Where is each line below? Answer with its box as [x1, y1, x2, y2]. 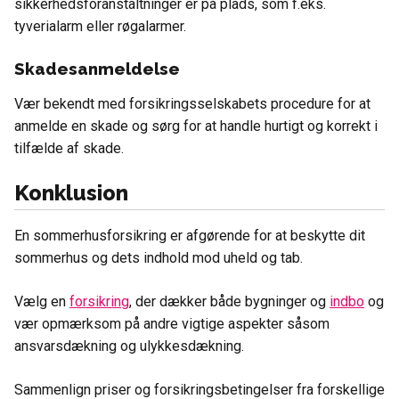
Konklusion [14, 179, 128, 206]
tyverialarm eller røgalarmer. [14, 17, 186, 35]
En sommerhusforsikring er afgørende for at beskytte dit [14, 227, 365, 245]
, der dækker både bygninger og [129, 293, 330, 311]
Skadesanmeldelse [14, 58, 180, 78]
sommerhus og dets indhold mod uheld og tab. [14, 249, 303, 267]
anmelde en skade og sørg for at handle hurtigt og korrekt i [14, 117, 378, 134]
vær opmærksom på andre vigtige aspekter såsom [14, 315, 330, 333]
